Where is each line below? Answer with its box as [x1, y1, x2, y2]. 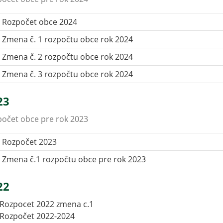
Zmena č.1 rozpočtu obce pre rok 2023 [2, 154, 146, 165]
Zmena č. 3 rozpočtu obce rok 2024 [2, 69, 133, 80]
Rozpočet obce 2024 [2, 16, 78, 27]
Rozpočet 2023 [2, 136, 57, 147]
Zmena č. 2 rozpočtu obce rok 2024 [2, 51, 133, 62]
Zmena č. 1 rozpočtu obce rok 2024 [2, 34, 133, 45]
